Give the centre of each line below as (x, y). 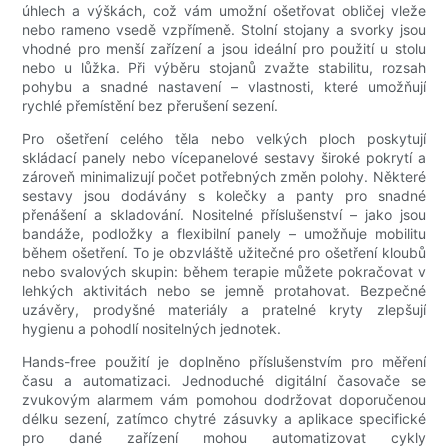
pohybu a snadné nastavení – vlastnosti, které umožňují (224, 87)
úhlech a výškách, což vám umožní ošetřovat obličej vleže (224, 11)
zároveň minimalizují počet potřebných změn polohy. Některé (224, 177)
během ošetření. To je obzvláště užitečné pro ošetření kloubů (224, 253)
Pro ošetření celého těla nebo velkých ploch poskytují (224, 139)
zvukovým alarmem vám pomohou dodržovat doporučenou (224, 400)
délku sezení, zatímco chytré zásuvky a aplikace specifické (224, 419)
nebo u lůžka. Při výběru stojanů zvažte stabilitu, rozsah (224, 68)
